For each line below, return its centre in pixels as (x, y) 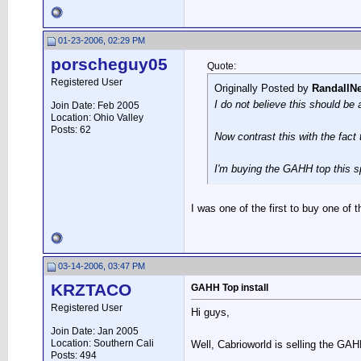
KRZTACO (91, 290)
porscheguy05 (109, 64)
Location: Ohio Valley (97, 118)
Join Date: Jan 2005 (95, 331)
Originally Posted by (263, 88)
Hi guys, (210, 313)
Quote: (222, 66)
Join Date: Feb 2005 (95, 106)
